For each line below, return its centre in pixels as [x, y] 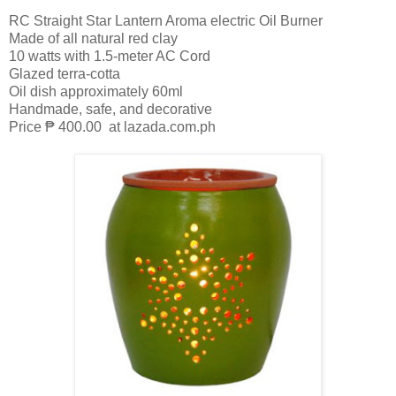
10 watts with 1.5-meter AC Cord [110, 56]
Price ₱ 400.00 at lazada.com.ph [112, 126]
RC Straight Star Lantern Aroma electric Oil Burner [168, 20]
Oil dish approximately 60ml [96, 91]
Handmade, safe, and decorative [110, 109]
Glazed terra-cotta [65, 73]
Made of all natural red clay [93, 38]
